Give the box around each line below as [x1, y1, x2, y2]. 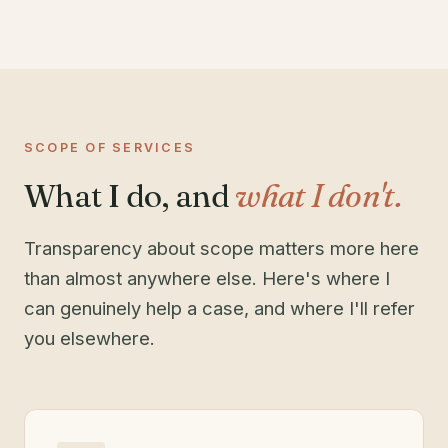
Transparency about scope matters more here [24, 237, 419, 260]
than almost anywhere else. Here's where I [24, 267, 390, 290]
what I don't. [235, 176, 402, 216]
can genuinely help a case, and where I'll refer [24, 297, 415, 320]
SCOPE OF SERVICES [24, 140, 196, 156]
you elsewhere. [24, 327, 155, 350]
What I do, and [24, 176, 236, 216]
